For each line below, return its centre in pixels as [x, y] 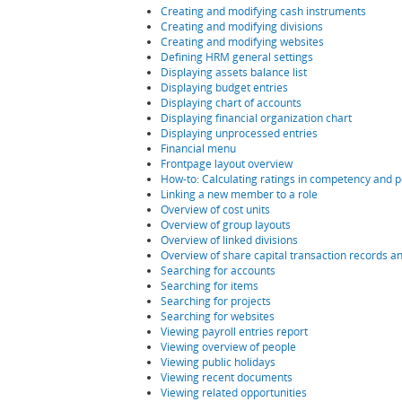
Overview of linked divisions [229, 240]
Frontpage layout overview [226, 163]
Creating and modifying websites [242, 41]
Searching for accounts [218, 270]
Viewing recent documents [226, 377]
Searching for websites [217, 316]
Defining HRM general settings [236, 57]
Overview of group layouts [225, 224]
